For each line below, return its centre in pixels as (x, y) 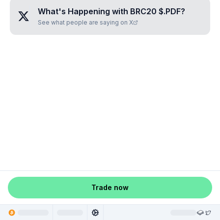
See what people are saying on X (85, 22)
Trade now (110, 187)
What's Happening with (84, 11)
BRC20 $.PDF (155, 11)
